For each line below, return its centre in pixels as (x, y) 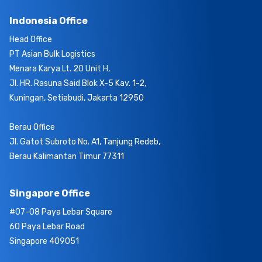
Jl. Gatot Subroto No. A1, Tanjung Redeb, (85, 142)
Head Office (31, 39)
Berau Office (32, 127)
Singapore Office (50, 193)
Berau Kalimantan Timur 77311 (67, 156)
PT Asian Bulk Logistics (52, 54)
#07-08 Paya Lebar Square (61, 212)
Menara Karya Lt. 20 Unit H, (60, 68)
